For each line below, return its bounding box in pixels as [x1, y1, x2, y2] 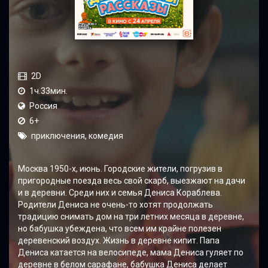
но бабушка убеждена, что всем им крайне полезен [18, 223, 221, 233]
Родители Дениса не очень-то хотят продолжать [18, 199, 213, 209]
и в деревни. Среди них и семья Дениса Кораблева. [18, 187, 222, 197]
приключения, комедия [31, 130, 123, 141]
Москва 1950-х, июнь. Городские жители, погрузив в [18, 163, 223, 173]
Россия [29, 100, 57, 111]
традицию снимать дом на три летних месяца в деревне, [18, 211, 244, 221]
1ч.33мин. [29, 86, 68, 96]
